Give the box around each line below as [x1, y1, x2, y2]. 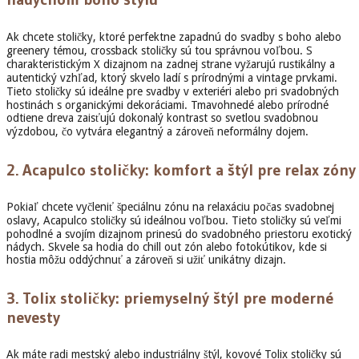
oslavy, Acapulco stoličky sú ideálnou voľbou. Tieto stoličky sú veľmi [6, 214, 341, 228]
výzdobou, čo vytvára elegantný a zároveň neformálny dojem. [6, 125, 309, 139]
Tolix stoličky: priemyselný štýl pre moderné [22, 288, 333, 308]
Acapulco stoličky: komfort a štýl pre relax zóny [22, 159, 356, 179]
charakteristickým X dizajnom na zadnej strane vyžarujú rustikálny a [6, 58, 335, 71]
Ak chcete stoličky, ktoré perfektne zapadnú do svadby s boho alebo [6, 30, 341, 44]
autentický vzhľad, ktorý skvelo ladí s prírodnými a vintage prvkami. [6, 71, 337, 85]
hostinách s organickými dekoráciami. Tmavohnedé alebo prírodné [6, 99, 329, 112]
